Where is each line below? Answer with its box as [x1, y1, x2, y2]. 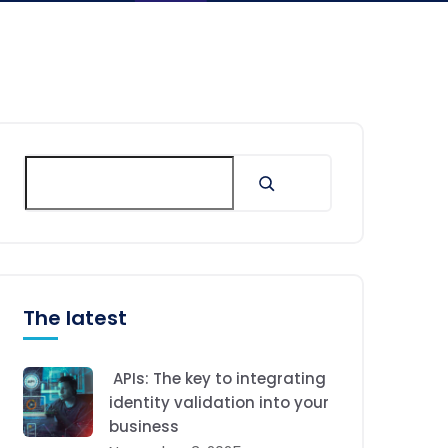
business [109, 416, 179, 437]
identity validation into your [109, 392, 329, 413]
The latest [23, 304, 127, 332]
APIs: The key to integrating [109, 368, 326, 389]
